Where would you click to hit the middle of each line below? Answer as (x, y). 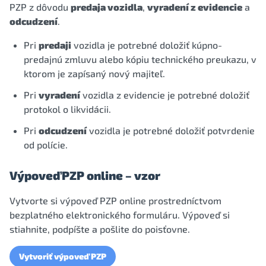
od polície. (46, 145)
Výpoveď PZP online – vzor (85, 175)
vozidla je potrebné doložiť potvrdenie (171, 130)
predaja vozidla (107, 7)
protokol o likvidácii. (67, 109)
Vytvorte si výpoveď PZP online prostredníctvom (115, 200)
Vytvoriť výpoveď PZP (63, 256)
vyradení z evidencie (195, 7)
